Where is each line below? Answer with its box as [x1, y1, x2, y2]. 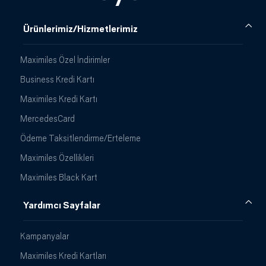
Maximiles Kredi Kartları [20, 250, 106, 261]
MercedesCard [20, 113, 75, 123]
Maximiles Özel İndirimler [20, 54, 110, 65]
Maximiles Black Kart [20, 172, 97, 182]
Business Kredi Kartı [20, 74, 94, 84]
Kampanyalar [20, 230, 69, 241]
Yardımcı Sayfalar [23, 199, 100, 211]
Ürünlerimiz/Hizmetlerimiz [23, 23, 138, 34]
